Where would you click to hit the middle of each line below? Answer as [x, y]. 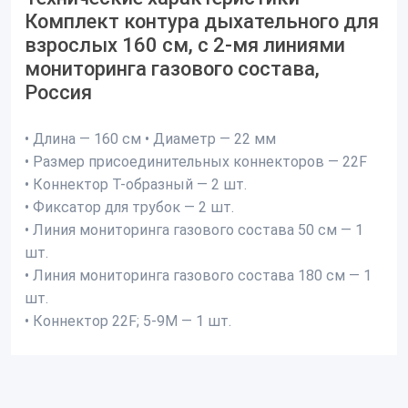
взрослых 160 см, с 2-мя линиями [185, 45]
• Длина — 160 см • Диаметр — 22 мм [150, 139]
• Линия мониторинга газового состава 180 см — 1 [198, 275]
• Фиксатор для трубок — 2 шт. [129, 207]
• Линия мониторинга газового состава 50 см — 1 [194, 230]
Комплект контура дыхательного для [202, 21]
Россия [58, 92]
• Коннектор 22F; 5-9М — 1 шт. [128, 321]
